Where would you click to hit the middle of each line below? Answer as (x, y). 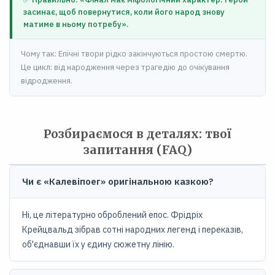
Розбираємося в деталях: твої (137, 134)
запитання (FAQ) (137, 150)
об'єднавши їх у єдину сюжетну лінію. (98, 244)
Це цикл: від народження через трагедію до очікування (125, 67)
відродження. (47, 81)
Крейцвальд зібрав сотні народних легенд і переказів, (133, 230)
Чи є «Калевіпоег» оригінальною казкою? (118, 181)
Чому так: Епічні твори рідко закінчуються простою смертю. (134, 54)
